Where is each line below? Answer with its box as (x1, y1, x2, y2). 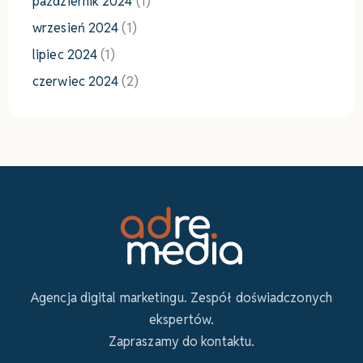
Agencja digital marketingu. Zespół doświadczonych (31, 289, 332, 307)
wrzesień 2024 (32, 19, 119, 37)
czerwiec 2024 (32, 73, 119, 91)
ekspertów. (149, 311, 214, 329)
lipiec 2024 (32, 46, 98, 64)
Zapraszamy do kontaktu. (108, 333, 255, 351)
